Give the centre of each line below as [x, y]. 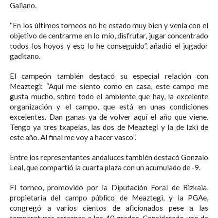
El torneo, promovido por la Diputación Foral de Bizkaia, [109, 188]
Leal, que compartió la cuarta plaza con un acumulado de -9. [105, 168]
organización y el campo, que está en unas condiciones [109, 107]
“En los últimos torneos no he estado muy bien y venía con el [109, 25]
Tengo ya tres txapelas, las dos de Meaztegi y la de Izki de [109, 127]
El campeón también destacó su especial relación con [109, 76]
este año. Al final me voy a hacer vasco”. [73, 137]
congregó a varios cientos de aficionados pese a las [109, 208]
